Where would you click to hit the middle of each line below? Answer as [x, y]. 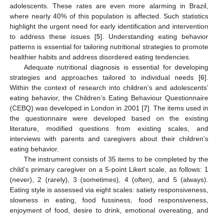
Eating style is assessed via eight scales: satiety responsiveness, [109, 190]
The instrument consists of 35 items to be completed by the [116, 159]
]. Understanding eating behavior [154, 36]
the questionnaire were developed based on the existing [109, 118]
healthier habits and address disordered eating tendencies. [100, 57]
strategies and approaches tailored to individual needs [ [105, 77]
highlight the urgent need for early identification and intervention [109, 26]
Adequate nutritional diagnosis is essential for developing [116, 67]
